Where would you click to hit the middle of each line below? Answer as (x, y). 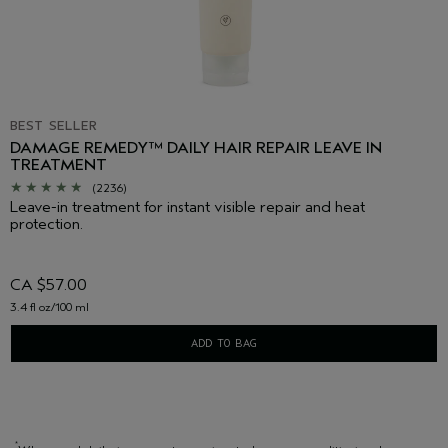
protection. (46, 224)
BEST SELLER (53, 126)
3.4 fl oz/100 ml (49, 307)
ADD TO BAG (224, 343)
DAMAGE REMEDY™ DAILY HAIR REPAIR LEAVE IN (196, 148)
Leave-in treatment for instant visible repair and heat (187, 207)
